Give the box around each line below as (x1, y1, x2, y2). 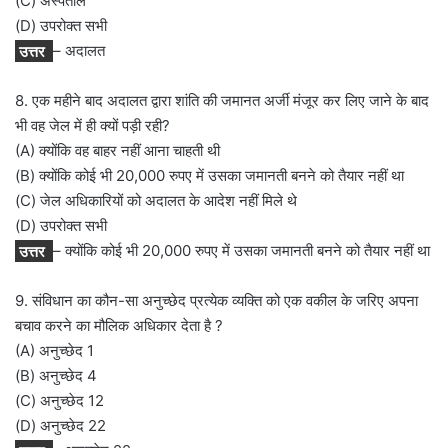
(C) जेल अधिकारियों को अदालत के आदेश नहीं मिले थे (15, 191, 297, 211)
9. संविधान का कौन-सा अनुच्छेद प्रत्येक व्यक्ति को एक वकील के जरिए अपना (15, 291, 418, 311)
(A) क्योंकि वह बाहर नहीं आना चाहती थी (15, 141, 220, 161)
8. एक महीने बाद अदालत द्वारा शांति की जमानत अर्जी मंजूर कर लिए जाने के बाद (15, 91, 429, 111)
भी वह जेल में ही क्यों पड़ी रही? (15, 116, 170, 136)
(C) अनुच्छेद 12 (15, 391, 104, 411)
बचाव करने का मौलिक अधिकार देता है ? (15, 316, 223, 336)
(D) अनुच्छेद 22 (15, 416, 106, 436)
